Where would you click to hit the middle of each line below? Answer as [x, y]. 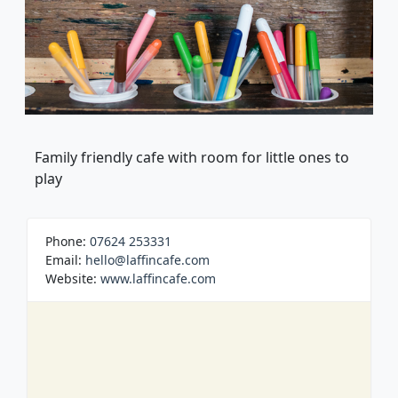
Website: [73, 279]
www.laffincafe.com [158, 279]
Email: [65, 260]
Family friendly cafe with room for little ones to [192, 158]
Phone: [68, 242]
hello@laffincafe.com [147, 260]
